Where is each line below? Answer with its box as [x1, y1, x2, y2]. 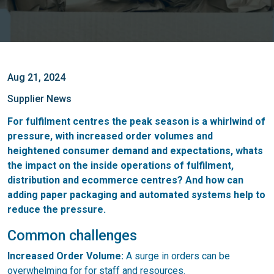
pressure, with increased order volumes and [7, 130, 213, 142]
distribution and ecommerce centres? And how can [7, 174, 243, 186]
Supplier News [7, 93, 72, 105]
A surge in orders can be [124, 250, 230, 262]
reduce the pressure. [7, 204, 106, 215]
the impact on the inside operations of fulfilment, [7, 160, 234, 171]
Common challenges [7, 227, 137, 244]
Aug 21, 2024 [7, 72, 65, 83]
